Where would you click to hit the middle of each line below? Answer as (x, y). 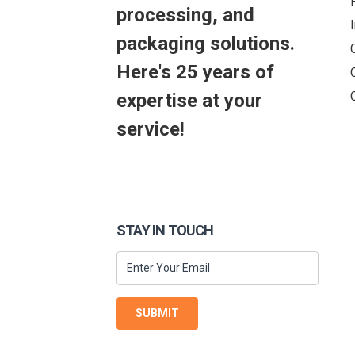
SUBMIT (157, 313)
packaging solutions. (206, 44)
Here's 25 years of (195, 73)
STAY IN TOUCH (165, 230)
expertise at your (189, 101)
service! (151, 130)
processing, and (185, 15)
